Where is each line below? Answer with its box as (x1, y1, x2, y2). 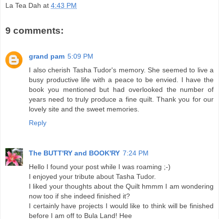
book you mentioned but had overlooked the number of (29, 85, 214, 93)
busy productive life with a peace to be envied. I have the (29, 75, 214, 84)
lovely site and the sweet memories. (29, 105, 139, 113)
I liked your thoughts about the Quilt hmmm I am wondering (29, 182, 214, 190)
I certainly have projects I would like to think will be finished (29, 201, 214, 210)
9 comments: (5, 25, 64, 36)
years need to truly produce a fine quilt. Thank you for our (29, 95, 214, 103)
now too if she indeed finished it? (29, 192, 130, 200)
